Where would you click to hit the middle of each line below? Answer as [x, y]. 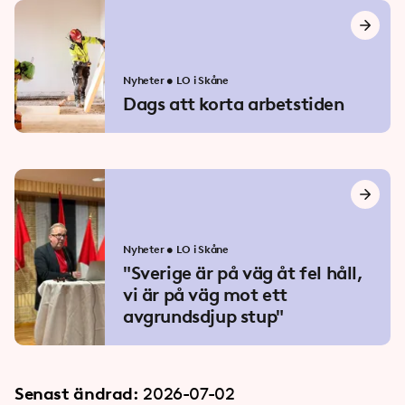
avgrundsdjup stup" [203, 316]
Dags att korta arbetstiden [234, 104]
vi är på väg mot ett [205, 295]
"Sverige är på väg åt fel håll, [243, 273]
